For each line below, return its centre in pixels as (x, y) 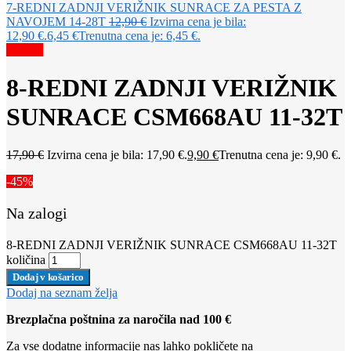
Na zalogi (37, 213)
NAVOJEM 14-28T (56, 21)
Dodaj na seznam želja (62, 293)
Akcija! (25, 49)
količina (26, 260)
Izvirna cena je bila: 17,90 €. (117, 155)
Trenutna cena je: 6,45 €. (139, 35)
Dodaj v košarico (49, 277)
